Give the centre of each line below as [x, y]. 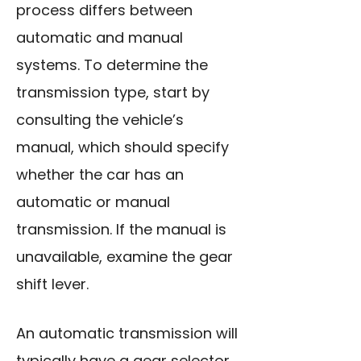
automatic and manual [100, 38]
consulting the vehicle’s [100, 120]
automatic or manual [93, 202]
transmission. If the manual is [121, 230]
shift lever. [52, 284]
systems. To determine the [112, 65]
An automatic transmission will [127, 334]
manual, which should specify [122, 147]
